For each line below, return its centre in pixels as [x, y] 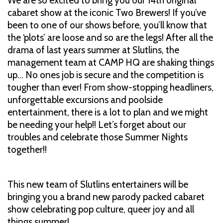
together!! [27, 149]
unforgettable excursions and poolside [85, 100]
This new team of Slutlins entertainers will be [98, 184]
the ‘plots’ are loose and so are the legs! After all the [110, 37]
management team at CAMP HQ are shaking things [111, 62]
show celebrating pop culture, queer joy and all [101, 209]
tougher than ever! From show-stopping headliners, [111, 87]
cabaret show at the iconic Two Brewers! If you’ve [107, 12]
